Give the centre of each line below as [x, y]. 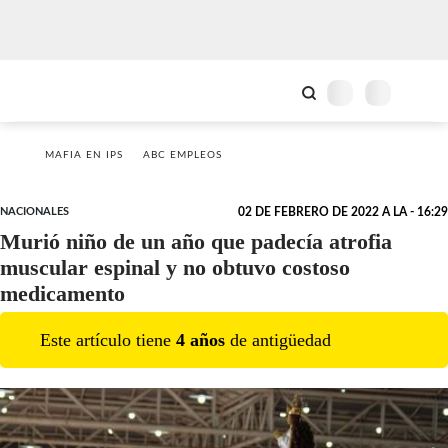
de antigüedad [278, 339]
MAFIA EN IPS [84, 155]
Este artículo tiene [108, 339]
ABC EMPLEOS [182, 155]
